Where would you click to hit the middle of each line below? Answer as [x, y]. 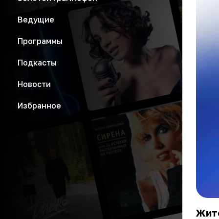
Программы [40, 41]
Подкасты [37, 63]
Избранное [39, 106]
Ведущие [36, 20]
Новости [34, 84]
